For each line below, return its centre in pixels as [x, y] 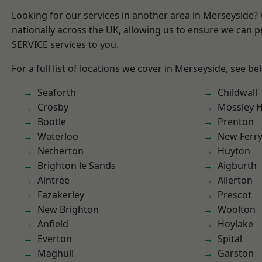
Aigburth [237, 166]
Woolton [237, 209]
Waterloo [58, 136]
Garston [236, 253]
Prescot [235, 195]
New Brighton [68, 209]
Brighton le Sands [77, 166]
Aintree [54, 180]
